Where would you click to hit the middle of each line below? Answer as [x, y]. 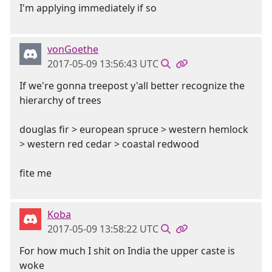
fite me [36, 173]
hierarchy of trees [60, 100]
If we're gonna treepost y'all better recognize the [132, 86]
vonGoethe [73, 49]
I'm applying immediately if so [88, 8]
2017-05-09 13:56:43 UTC [103, 64]
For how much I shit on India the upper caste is [127, 251]
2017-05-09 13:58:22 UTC [103, 229]
